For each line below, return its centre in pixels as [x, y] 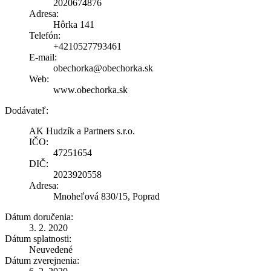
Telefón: [45, 35]
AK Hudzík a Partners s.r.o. [82, 131]
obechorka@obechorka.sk [103, 68]
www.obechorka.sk [90, 90]
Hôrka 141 [74, 24]
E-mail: [43, 57]
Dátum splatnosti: [38, 238]
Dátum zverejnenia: [42, 260]
